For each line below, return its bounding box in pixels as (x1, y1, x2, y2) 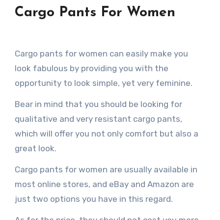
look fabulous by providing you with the (14, 63, 168, 73)
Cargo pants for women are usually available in (14, 164, 197, 174)
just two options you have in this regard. (14, 193, 173, 204)
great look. (14, 143, 56, 153)
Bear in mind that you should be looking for (14, 99, 182, 109)
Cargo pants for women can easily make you (14, 48, 188, 58)
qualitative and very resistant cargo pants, (14, 113, 182, 124)
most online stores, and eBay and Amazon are (14, 179, 194, 189)
